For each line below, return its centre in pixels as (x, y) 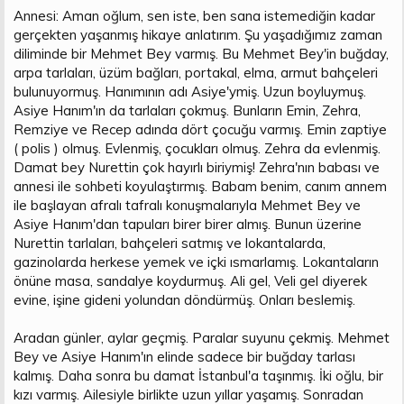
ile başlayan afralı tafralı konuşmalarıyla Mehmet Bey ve (187, 205)
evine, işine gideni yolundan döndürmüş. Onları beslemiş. (184, 299)
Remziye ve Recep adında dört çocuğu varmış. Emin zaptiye (200, 129)
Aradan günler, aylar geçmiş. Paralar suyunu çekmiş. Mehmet (202, 337)
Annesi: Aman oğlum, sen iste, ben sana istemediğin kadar (194, 15)
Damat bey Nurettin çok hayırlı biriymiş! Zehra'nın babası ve (197, 167)
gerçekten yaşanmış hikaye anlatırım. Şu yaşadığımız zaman (198, 34)
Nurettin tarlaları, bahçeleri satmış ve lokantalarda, (170, 243)
